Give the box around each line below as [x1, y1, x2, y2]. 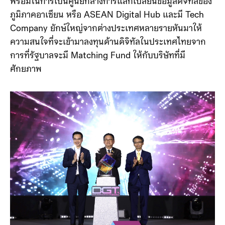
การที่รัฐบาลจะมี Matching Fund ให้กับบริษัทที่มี [10, 51, 185, 61]
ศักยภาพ [10, 65, 42, 75]
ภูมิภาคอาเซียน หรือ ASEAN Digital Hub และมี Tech [10, 11, 204, 21]
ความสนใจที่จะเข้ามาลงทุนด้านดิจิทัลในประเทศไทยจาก [10, 38, 206, 48]
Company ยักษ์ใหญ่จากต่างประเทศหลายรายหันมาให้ [10, 24, 202, 34]
